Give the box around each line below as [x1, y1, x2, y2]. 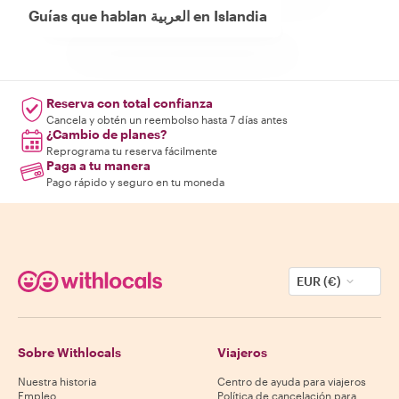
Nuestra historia [18, 375, 96, 388]
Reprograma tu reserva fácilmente [46, 144, 217, 158]
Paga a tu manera [46, 158, 151, 174]
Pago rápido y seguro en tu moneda [46, 175, 224, 189]
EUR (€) [297, 273, 341, 289]
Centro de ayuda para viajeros [217, 375, 366, 388]
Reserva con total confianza [46, 95, 213, 111]
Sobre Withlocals [18, 345, 121, 361]
